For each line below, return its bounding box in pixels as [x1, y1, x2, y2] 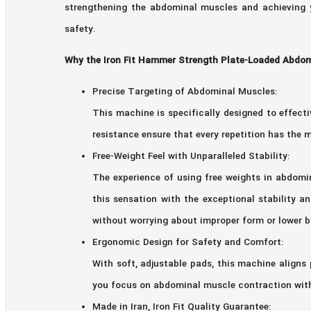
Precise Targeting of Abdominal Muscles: [92, 85, 277, 99]
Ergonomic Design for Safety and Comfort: [92, 235, 283, 249]
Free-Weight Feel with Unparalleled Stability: [92, 149, 289, 163]
